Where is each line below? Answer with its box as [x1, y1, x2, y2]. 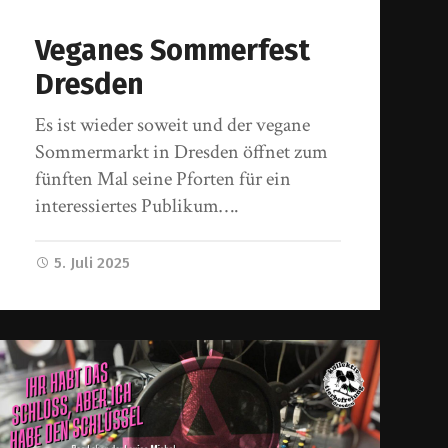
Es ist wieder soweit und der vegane [35, 112, 311, 139]
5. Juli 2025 [54, 254, 131, 273]
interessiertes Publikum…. [35, 193, 240, 220]
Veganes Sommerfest [35, 33, 311, 69]
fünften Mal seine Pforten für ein [35, 166, 292, 193]
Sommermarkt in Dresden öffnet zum [35, 139, 329, 166]
